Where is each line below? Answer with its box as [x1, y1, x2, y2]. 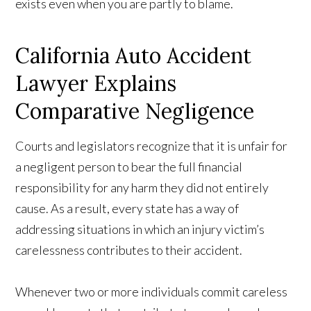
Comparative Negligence [15, 98, 255, 125]
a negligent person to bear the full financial [15, 159, 243, 175]
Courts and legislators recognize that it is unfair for [15, 138, 288, 154]
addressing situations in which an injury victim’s [15, 221, 265, 237]
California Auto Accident [15, 42, 252, 69]
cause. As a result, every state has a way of [15, 201, 239, 217]
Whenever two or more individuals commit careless [15, 284, 288, 300]
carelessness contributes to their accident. [15, 242, 243, 258]
